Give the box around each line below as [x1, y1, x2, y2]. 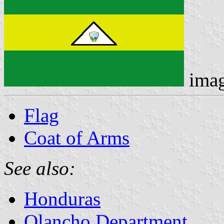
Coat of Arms [24, 126, 129, 148]
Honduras [24, 187, 100, 209]
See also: [4, 157, 75, 179]
